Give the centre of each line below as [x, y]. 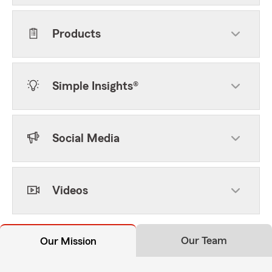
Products [76, 34]
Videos [70, 191]
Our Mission [68, 241]
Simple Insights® [95, 86]
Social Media [86, 138]
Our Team [204, 240]
